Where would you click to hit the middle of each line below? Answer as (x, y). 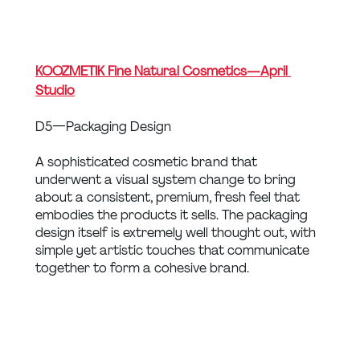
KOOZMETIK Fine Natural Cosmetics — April (163, 71)
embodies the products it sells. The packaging (173, 215)
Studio (55, 90)
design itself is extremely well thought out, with (177, 232)
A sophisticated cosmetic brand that (148, 162)
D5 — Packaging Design (103, 126)
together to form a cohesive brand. (142, 268)
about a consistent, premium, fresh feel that (169, 197)
